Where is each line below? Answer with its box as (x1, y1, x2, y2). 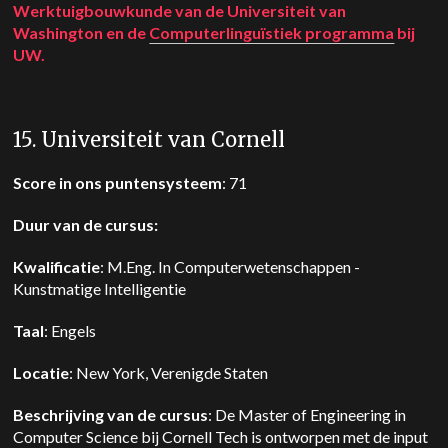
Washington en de (13, 23, 150, 42)
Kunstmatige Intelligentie (13, 279, 193, 298)
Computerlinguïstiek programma (149, 23, 395, 42)
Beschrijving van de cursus (13, 405, 209, 424)
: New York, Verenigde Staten (69, 363, 275, 382)
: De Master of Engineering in (208, 405, 407, 424)
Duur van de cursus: (13, 215, 159, 234)
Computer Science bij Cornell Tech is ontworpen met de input (13, 427, 429, 446)
